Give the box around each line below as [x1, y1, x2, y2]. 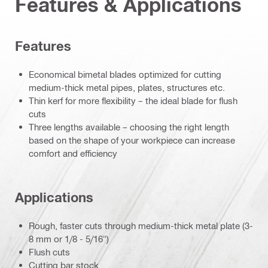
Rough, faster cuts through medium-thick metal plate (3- [29, 220, 253, 231]
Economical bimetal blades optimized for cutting [29, 68, 221, 80]
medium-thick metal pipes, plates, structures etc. [29, 81, 225, 93]
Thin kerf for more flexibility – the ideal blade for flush [29, 95, 237, 106]
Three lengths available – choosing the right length [29, 121, 229, 132]
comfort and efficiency [29, 147, 117, 159]
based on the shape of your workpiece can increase [29, 134, 235, 145]
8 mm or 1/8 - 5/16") [29, 233, 109, 244]
